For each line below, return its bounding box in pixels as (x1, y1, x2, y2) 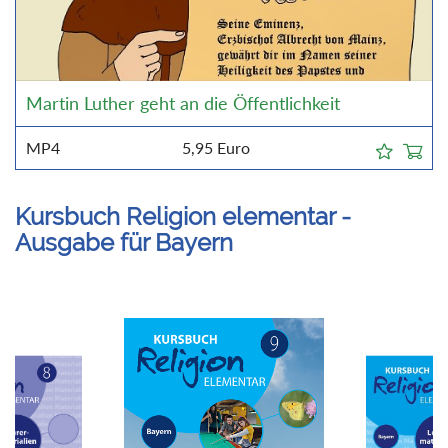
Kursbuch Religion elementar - (15, 201, 351, 231)
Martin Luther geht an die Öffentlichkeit (26, 92, 340, 115)
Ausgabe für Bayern (15, 227, 233, 257)
